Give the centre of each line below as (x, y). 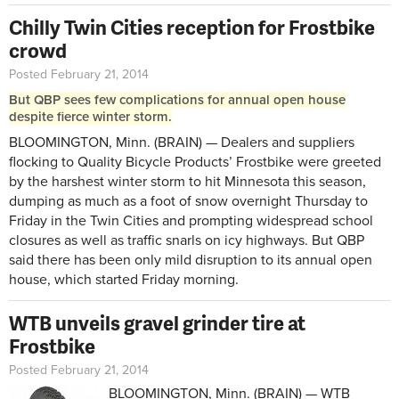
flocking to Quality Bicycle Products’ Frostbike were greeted (195, 162)
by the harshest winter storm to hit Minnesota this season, (187, 181)
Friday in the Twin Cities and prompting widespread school (191, 220)
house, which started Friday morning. (124, 279)
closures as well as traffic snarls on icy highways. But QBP (187, 240)
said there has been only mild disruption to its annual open (191, 260)
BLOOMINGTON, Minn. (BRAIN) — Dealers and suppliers (182, 142)
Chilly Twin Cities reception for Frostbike (192, 27)
